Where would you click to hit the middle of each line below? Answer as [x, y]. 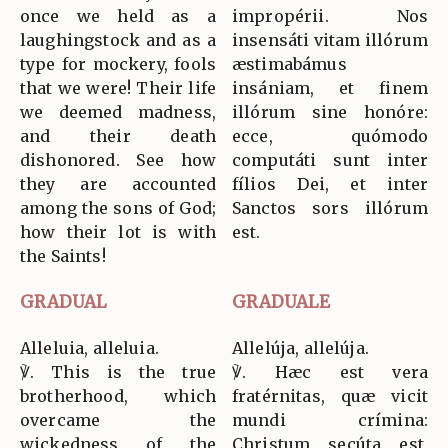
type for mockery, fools [118, 64]
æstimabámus [289, 64]
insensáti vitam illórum [330, 40]
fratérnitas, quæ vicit [330, 396]
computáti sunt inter [330, 160]
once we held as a [118, 16]
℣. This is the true [118, 372]
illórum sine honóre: [330, 112]
